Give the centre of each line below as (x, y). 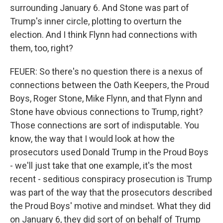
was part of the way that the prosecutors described (111, 192)
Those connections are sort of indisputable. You (105, 125)
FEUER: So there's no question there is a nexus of (107, 71)
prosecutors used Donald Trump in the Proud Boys (109, 152)
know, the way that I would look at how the (92, 139)
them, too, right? (42, 48)
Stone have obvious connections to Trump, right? (107, 112)
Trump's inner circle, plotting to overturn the (96, 21)
